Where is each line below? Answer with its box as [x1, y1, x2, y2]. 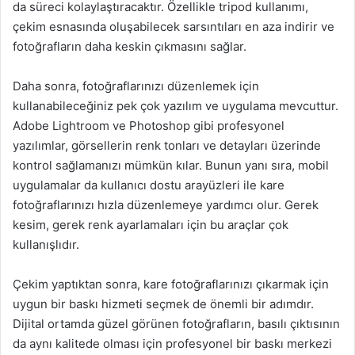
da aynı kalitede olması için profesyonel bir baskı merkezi [13, 336, 332, 351]
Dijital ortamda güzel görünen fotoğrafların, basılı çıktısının [13, 316, 340, 331]
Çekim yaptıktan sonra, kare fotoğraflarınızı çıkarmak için [13, 277, 329, 292]
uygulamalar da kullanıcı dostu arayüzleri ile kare [13, 177, 284, 193]
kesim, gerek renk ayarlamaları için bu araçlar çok [13, 217, 288, 232]
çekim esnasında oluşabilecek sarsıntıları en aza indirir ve [13, 19, 334, 34]
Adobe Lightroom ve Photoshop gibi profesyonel [13, 118, 284, 133]
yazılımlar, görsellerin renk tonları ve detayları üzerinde [13, 138, 321, 153]
